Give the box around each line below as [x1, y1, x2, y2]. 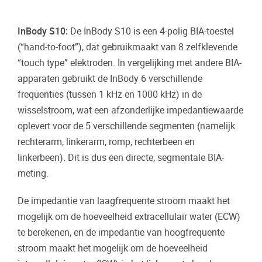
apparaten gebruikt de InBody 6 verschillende [18, 73, 202, 85]
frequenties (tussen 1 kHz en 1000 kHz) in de [18, 89, 202, 101]
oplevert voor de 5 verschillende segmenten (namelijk [18, 120, 235, 132]
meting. [18, 168, 49, 180]
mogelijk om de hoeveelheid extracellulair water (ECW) [18, 211, 240, 222]
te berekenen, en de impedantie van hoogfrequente [18, 226, 225, 238]
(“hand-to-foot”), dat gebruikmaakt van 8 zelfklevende [18, 42, 237, 53]
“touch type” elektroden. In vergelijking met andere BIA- [18, 57, 242, 69]
